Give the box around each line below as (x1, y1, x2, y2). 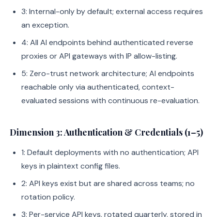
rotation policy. (21, 192, 75, 202)
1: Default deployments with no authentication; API (21, 147, 199, 157)
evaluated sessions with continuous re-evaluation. (21, 95, 200, 106)
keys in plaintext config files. (21, 161, 120, 171)
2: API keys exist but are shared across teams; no (21, 178, 195, 188)
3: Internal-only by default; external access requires (21, 6, 203, 16)
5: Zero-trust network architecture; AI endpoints (21, 68, 194, 78)
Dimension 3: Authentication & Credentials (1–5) (10, 126, 203, 138)
